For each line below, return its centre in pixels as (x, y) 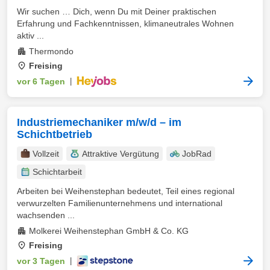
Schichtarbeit (57, 172)
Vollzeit (46, 154)
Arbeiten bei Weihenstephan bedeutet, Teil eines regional (126, 191)
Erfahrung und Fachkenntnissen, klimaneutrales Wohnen (125, 24)
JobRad (197, 154)
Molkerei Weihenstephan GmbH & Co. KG (109, 231)
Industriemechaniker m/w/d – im (99, 122)
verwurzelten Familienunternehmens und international (120, 203)
